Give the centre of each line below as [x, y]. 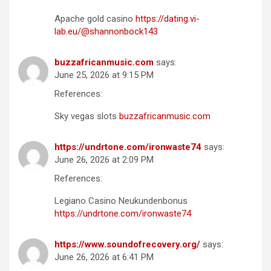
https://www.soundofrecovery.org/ [127, 245]
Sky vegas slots [87, 116]
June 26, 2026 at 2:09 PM [104, 160]
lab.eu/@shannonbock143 [106, 32]
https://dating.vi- [168, 19]
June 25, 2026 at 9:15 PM [104, 75]
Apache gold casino [95, 19]
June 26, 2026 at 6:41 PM [104, 257]
